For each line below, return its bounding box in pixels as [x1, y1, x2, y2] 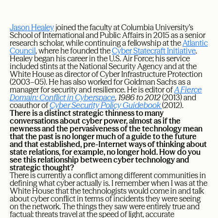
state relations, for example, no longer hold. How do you [10, 147, 200, 157]
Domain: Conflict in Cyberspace [10, 92, 115, 103]
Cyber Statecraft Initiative [112, 46, 196, 56]
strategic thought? [10, 163, 74, 173]
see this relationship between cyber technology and [10, 155, 189, 165]
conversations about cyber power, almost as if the [10, 116, 181, 126]
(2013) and [161, 92, 196, 103]
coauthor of [10, 100, 50, 110]
